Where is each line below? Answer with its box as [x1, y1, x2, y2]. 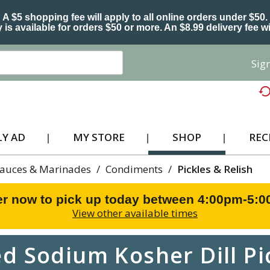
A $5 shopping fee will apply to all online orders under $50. [2, 12, 268, 22]
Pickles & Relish [177, 162, 253, 176]
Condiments [105, 162, 163, 176]
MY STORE [72, 130, 125, 144]
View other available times [72, 206, 198, 220]
